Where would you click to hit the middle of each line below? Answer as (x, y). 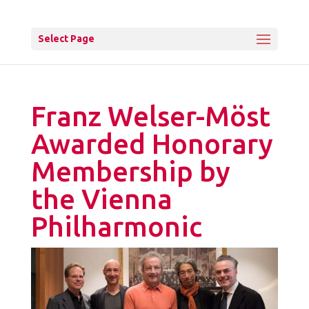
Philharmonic (116, 227)
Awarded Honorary (152, 144)
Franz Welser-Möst (150, 116)
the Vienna (101, 199)
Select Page (66, 39)
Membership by (130, 171)
